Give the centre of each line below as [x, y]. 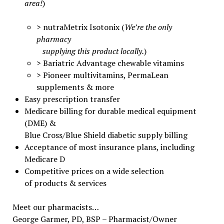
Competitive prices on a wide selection [94, 171]
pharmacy [54, 39]
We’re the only [148, 27]
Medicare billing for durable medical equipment [110, 111]
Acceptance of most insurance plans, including [109, 147]
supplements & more [75, 87]
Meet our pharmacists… [55, 207]
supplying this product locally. [90, 51]
